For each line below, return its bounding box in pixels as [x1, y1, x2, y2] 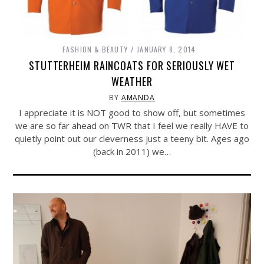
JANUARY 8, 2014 [137, 44, 196, 55]
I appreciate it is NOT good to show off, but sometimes [19, 107, 245, 119]
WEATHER [111, 74, 153, 90]
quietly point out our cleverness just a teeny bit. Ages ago [15, 133, 249, 145]
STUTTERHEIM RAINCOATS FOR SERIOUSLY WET [28, 58, 236, 74]
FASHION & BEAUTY [62, 44, 128, 55]
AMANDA [121, 93, 156, 103]
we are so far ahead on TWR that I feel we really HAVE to [15, 120, 249, 132]
